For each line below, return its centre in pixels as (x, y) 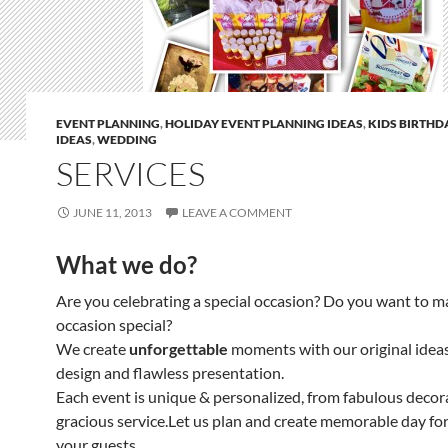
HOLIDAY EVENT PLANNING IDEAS (264, 123)
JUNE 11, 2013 (112, 212)
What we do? (126, 264)
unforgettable (178, 348)
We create (92, 348)
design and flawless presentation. (170, 372)
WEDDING (127, 139)
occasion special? (114, 324)
